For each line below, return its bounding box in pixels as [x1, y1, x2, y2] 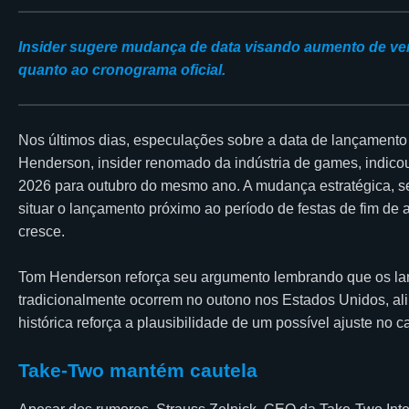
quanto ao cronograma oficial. [18, 61, 225, 78]
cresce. [18, 223, 65, 239]
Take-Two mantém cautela [18, 359, 257, 381]
